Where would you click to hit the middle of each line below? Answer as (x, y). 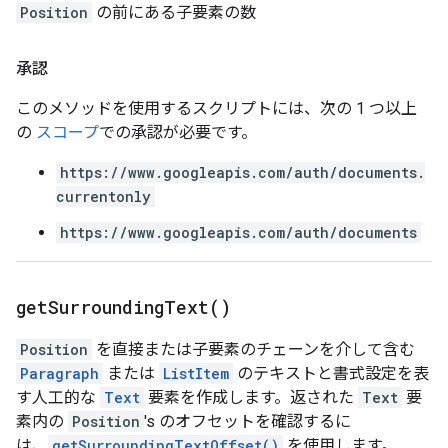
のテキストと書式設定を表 (331, 373)
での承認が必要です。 (178, 132)
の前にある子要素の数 (174, 12)
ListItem (196, 373)
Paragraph (59, 373)
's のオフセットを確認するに (247, 421)
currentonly (103, 196)
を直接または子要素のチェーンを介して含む (253, 349)
